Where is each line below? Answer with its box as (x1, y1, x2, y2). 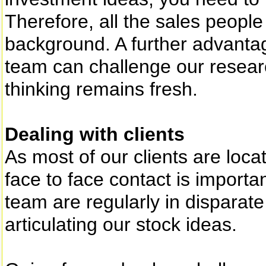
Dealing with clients (5, 123, 185, 145)
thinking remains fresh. (5, 78, 198, 100)
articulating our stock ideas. (5, 214, 237, 235)
